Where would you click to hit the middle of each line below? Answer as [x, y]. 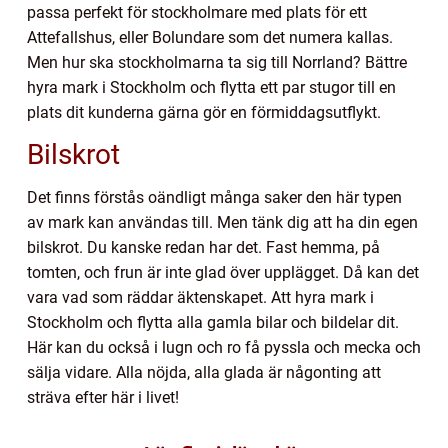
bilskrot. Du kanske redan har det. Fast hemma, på [203, 248]
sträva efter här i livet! [103, 398]
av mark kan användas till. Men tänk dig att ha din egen [222, 223]
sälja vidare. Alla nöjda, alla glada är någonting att [204, 373]
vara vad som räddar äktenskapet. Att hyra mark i [200, 298]
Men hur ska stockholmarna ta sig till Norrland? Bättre [217, 63]
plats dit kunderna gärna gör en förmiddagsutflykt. [204, 113]
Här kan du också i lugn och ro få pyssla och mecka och [224, 348]
